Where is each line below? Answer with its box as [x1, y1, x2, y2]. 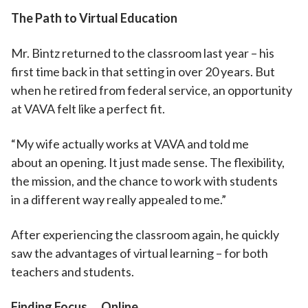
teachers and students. [11, 264, 136, 279]
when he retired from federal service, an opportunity [11, 82, 292, 98]
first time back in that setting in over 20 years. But [11, 64, 275, 79]
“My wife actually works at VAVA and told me [11, 136, 249, 151]
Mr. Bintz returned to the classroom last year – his [11, 45, 274, 60]
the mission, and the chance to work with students [11, 173, 278, 188]
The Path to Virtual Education [11, 10, 177, 25]
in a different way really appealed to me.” [11, 192, 228, 207]
